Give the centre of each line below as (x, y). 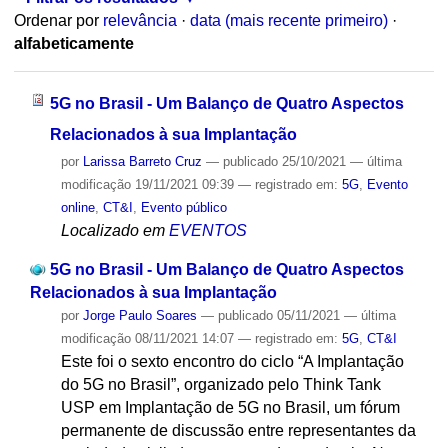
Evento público (183, 207)
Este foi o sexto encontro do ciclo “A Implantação (232, 361)
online (77, 207)
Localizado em (112, 230)
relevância (139, 21)
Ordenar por (56, 21)
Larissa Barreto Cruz (142, 161)
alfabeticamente (73, 44)
